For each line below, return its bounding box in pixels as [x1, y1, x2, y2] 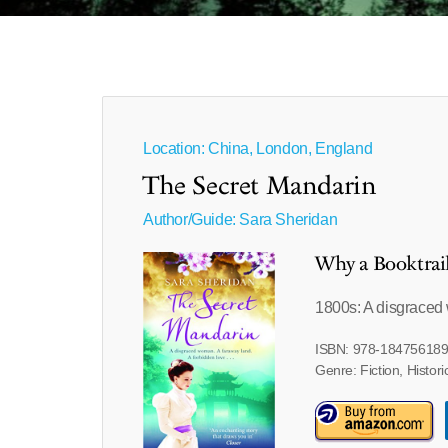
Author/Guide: [143, 211, 240, 228]
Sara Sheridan [239, 211, 338, 228]
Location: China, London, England [143, 140, 373, 157]
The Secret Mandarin [143, 169, 377, 205]
